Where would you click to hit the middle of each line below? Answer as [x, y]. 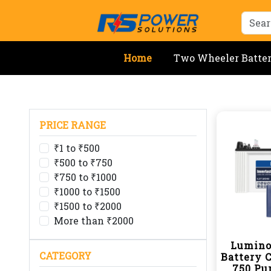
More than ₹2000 [94, 220]
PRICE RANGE [73, 125]
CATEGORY [65, 256]
